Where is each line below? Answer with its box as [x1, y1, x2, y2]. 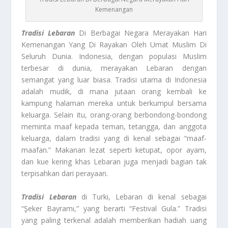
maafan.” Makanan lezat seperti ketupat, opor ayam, [21, 145, 207, 155]
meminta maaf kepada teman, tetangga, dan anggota [21, 122, 207, 132]
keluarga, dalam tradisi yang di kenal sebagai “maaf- [21, 133, 207, 144]
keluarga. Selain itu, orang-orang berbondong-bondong [21, 110, 207, 120]
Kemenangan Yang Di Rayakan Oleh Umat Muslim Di [21, 40, 207, 50]
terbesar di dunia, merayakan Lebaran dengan [21, 63, 207, 73]
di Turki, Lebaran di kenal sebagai [81, 191, 207, 202]
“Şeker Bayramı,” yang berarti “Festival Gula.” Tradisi [21, 203, 207, 213]
